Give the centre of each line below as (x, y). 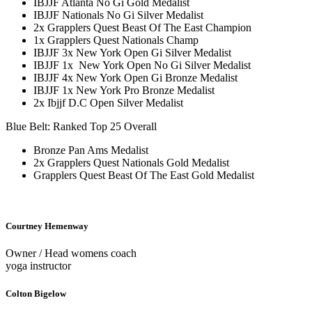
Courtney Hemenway (47, 226)
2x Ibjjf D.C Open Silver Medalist (110, 103)
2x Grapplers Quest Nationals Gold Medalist (133, 163)
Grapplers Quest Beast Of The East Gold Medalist (145, 175)
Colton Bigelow (36, 293)
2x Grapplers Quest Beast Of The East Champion (144, 28)
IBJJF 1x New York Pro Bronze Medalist (124, 90)
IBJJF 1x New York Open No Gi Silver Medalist (142, 65)
